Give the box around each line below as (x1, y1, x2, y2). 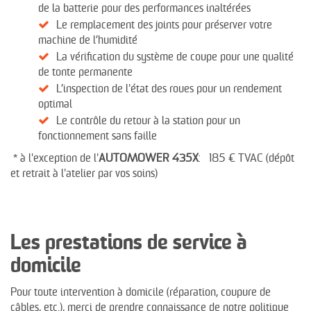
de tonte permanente (38, 65, 133, 81)
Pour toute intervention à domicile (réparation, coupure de (10, 285, 271, 301)
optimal (38, 97, 72, 112)
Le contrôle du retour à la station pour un (56, 114, 240, 129)
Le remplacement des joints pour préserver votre (56, 18, 272, 33)
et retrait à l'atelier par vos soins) (10, 167, 169, 182)
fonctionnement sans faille (38, 129, 157, 144)
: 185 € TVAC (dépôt (199, 151, 294, 167)
